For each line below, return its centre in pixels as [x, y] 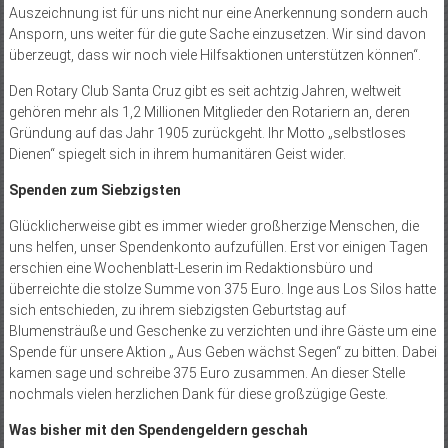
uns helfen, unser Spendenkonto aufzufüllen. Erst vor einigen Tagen [218, 246]
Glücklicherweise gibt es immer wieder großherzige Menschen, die [213, 225]
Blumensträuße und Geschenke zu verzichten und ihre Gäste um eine [222, 330]
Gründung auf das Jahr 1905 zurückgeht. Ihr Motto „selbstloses [207, 132]
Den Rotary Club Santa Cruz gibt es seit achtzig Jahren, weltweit [204, 90]
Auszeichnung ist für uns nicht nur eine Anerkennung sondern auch [218, 12]
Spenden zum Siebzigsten [94, 189]
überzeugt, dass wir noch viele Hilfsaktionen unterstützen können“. [214, 54]
